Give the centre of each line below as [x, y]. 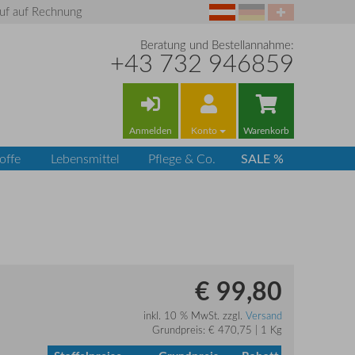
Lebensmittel [85, 159]
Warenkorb [266, 130]
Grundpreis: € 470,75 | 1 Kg [217, 330]
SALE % [262, 158]
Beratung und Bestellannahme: [217, 45]
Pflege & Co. [182, 159]
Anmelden [151, 130]
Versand [264, 316]
